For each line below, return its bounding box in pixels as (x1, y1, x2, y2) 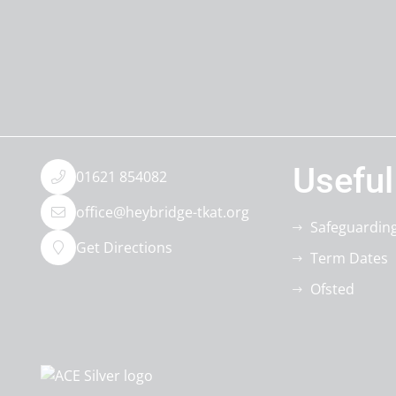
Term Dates (309, 248, 388, 268)
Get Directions (75, 237, 172, 257)
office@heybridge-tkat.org (75, 202, 249, 222)
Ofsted (309, 279, 354, 299)
